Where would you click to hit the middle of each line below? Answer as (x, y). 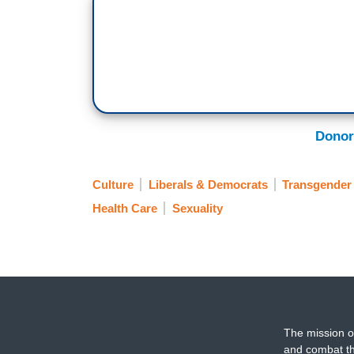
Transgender (317, 184)
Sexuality (197, 209)
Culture (113, 184)
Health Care (125, 209)
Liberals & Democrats (208, 184)
